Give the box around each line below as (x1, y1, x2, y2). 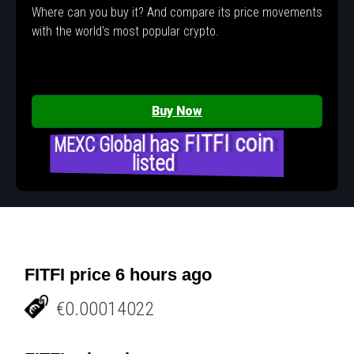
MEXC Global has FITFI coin (55, 129, 276, 158)
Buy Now (152, 104, 202, 119)
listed (134, 150, 176, 177)
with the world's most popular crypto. (32, 24, 219, 40)
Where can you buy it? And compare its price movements (32, 5, 322, 21)
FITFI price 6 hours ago (24, 264, 212, 284)
